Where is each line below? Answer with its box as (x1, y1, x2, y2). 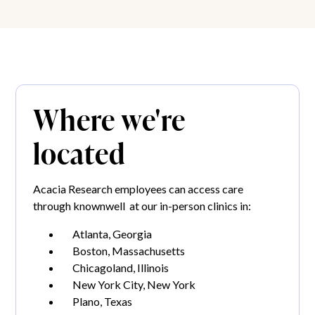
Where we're (33, 98, 186, 140)
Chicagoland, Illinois (72, 261, 169, 275)
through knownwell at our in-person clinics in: (33, 199, 252, 213)
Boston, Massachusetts (72, 244, 186, 258)
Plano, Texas (72, 295, 133, 309)
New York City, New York (72, 278, 196, 292)
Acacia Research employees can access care (33, 182, 244, 196)
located (33, 131, 126, 174)
